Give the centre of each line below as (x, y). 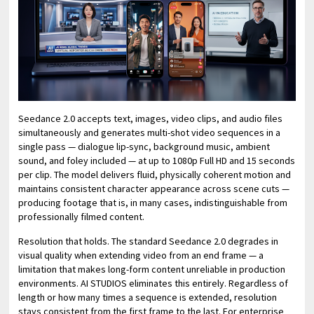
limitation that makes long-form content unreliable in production (152, 269)
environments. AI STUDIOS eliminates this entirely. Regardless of (153, 283)
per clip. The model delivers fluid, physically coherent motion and (155, 174)
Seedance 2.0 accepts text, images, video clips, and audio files (151, 118)
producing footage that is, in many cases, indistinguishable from (153, 202)
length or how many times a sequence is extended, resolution (148, 297)
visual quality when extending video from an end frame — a (141, 255)
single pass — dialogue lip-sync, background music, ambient (144, 146)
